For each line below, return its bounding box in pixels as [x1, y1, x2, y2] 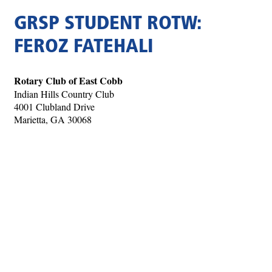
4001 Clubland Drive [14, 100, 95, 114]
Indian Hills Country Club [14, 87, 114, 101]
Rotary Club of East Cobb [14, 73, 123, 88]
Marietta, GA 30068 [14, 113, 92, 126]
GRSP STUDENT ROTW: [14, 15, 201, 35]
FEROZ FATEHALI [14, 38, 153, 58]
